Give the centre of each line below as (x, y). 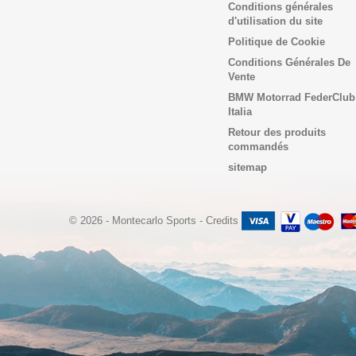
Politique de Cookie (277, 42)
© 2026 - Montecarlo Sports (134, 221)
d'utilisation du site (275, 21)
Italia (240, 112)
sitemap (248, 167)
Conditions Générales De (289, 62)
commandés (258, 147)
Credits (222, 221)
